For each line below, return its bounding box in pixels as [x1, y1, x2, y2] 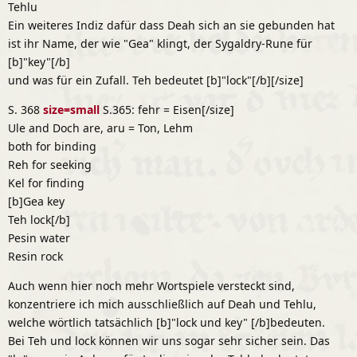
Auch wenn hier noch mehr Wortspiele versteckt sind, [8, 277, 295, 293]
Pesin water [8, 229, 70, 245]
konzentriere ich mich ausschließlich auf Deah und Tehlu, [8, 296, 316, 312]
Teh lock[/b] [8, 211, 70, 227]
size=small [43, 101, 100, 117]
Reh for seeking [8, 156, 92, 172]
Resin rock [8, 248, 63, 264]
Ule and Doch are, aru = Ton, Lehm [8, 120, 193, 135]
